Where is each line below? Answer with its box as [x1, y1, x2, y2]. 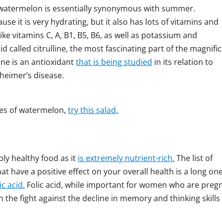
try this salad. [68, 104, 118, 115]
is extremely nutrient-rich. [78, 152, 175, 164]
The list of [174, 152, 213, 164]
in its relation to [152, 56, 214, 67]
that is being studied [76, 56, 153, 67]
